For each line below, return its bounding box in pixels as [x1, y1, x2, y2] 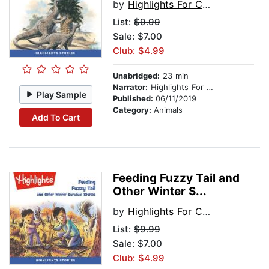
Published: [113, 94, 156, 104]
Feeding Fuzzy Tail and [113, 171, 240, 186]
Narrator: [113, 82, 148, 92]
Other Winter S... [113, 184, 207, 199]
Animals [154, 105, 183, 115]
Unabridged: [113, 71, 160, 81]
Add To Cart [31, 112, 80, 122]
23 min [160, 71, 189, 81]
